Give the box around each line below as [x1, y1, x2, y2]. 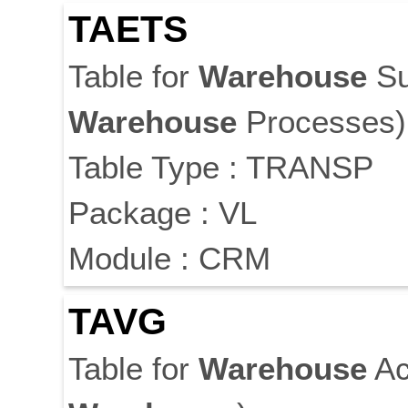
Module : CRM [68, 240, 270, 277]
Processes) [237, 104, 406, 140]
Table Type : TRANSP [68, 149, 373, 186]
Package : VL [68, 195, 257, 231]
